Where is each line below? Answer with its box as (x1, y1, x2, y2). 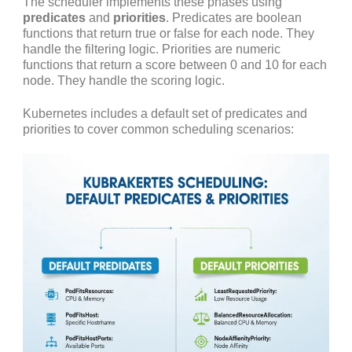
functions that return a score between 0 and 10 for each (23, 58, 327, 72)
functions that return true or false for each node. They (23, 27, 314, 41)
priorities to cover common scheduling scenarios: (23, 122, 294, 136)
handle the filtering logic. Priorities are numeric (23, 42, 280, 57)
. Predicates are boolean (166, 11, 302, 25)
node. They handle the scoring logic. (23, 74, 225, 88)
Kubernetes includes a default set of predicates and (23, 106, 307, 120)
